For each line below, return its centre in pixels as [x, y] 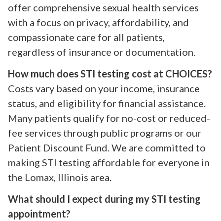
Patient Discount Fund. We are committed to [107, 147]
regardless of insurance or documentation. [102, 52]
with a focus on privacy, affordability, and [98, 22]
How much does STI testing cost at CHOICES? [110, 73]
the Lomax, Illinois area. [60, 177]
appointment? [39, 214]
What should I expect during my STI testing [104, 199]
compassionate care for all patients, [86, 37]
